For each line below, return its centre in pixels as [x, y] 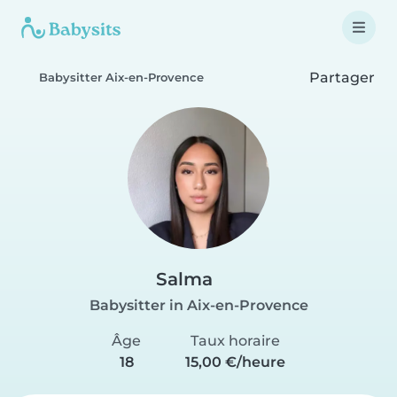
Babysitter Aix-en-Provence [121, 78]
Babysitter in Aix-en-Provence [198, 305]
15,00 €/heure [235, 362]
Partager [340, 77]
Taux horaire [235, 341]
